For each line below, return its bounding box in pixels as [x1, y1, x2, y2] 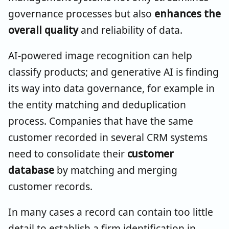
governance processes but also [8, 6, 154, 20]
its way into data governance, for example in [8, 81, 215, 95]
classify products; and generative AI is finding [8, 64, 219, 79]
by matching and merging [54, 163, 177, 177]
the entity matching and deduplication [8, 97, 186, 111]
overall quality [8, 22, 78, 37]
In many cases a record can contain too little [8, 204, 213, 219]
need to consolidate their [8, 146, 127, 161]
